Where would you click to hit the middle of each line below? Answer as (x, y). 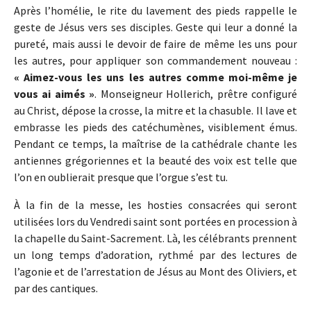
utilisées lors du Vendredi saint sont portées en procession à (155, 222)
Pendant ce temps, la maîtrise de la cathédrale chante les (155, 144)
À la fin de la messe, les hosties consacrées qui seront (155, 205)
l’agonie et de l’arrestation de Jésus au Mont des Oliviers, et (155, 272)
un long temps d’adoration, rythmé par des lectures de (155, 255)
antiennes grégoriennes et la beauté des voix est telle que (155, 161)
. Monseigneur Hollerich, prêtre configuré (196, 94)
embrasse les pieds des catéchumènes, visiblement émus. (155, 127)
